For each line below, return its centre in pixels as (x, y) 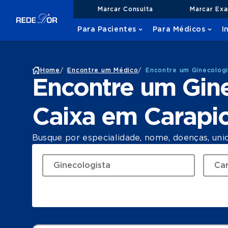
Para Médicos (179, 30)
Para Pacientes (107, 30)
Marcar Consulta (125, 9)
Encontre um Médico (103, 70)
